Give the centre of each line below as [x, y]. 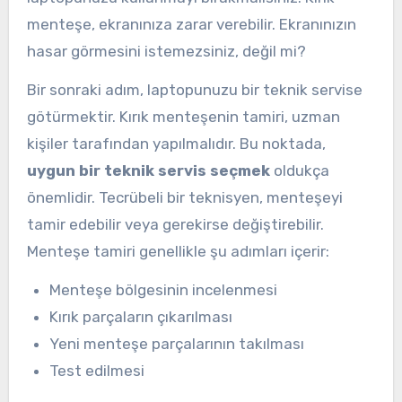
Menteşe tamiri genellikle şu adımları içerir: [178, 252]
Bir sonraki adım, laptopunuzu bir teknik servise [194, 90]
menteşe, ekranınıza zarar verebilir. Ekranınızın [191, 25]
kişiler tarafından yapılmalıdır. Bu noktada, [176, 144]
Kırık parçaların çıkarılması [141, 316]
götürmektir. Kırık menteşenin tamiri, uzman [183, 117]
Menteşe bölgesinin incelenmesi [164, 289]
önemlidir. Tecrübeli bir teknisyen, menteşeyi [184, 198]
